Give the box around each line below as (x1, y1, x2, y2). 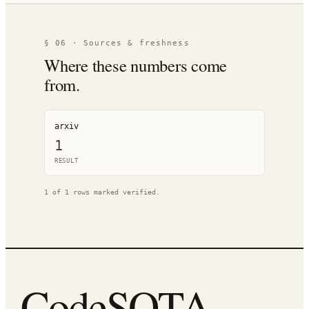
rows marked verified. (69, 188, 160, 196)
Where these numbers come (44, 54, 228, 77)
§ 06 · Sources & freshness (44, 39, 190, 48)
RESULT (54, 157, 79, 164)
